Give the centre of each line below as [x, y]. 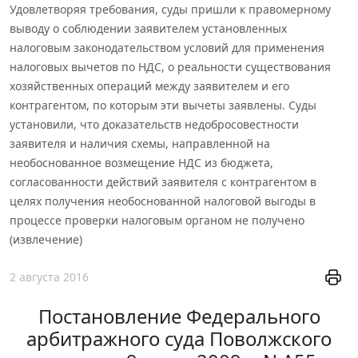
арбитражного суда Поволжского [179, 339]
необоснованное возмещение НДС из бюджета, [141, 162]
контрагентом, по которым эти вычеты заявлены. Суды [163, 105]
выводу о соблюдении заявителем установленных [148, 28]
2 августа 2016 [49, 277]
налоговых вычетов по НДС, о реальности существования [170, 66]
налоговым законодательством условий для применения [167, 47]
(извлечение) [46, 239]
